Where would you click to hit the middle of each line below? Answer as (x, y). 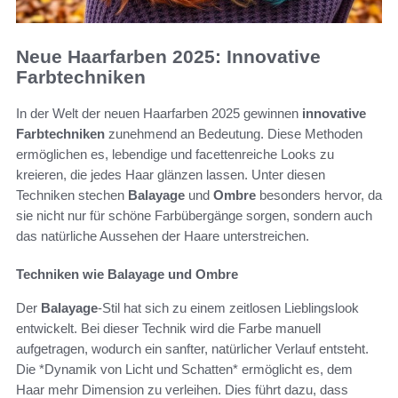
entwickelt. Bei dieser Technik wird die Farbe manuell (168, 328)
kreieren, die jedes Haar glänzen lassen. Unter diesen (171, 174)
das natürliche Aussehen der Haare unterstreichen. (163, 235)
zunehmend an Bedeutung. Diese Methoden (234, 133)
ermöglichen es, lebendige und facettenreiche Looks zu (175, 154)
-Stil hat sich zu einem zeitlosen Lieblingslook (228, 307)
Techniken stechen (72, 195)
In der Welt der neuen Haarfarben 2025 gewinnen (159, 113)
